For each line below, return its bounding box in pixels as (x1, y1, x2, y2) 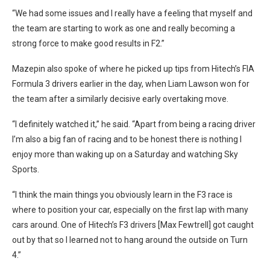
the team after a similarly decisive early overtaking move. (12, 93, 228, 104)
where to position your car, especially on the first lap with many (12, 204, 248, 215)
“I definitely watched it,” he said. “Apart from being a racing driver (12, 119, 256, 129)
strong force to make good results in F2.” (12, 38, 165, 48)
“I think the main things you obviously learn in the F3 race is (12, 189, 233, 199)
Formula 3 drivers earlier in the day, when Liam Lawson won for (12, 78, 250, 89)
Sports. (12, 164, 39, 174)
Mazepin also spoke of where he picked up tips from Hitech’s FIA (12, 63, 254, 74)
